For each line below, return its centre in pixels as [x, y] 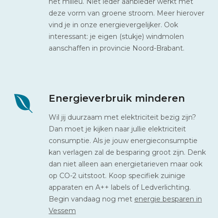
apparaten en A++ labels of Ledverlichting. [120, 187]
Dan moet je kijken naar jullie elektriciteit [117, 129]
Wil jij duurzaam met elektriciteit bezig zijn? [122, 117]
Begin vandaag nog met [91, 199]
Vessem [62, 210]
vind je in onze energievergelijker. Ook [113, 25]
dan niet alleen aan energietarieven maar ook [126, 164]
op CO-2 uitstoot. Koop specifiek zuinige [117, 175]
